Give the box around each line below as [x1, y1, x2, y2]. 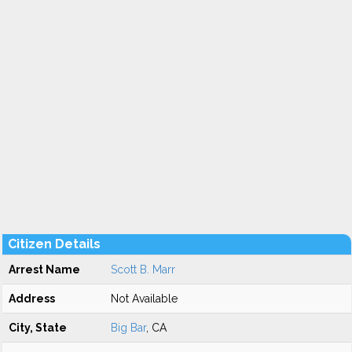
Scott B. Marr [111, 263, 175, 276]
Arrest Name [9, 263, 80, 276]
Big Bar [111, 321, 146, 334]
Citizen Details [8, 236, 101, 251]
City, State [9, 321, 67, 334]
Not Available [111, 292, 178, 305]
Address [9, 292, 55, 305]
